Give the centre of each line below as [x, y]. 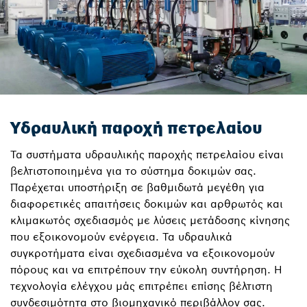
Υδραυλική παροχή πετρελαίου [136, 128]
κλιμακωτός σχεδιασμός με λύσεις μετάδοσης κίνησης [150, 220]
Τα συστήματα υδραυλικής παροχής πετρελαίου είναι [147, 154]
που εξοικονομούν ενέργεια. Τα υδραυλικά [121, 236]
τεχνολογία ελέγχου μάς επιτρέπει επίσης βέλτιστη [142, 286]
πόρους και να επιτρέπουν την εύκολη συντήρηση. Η [146, 269]
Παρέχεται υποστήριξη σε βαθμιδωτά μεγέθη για [137, 187]
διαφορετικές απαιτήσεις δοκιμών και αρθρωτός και [147, 204]
